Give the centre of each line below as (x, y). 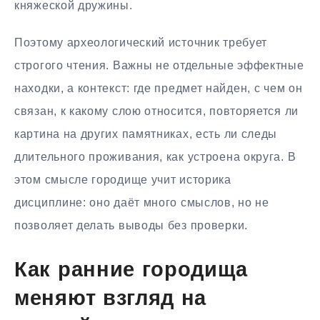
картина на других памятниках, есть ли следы (146, 134)
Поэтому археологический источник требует (141, 43)
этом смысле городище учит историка (123, 180)
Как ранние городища (131, 271)
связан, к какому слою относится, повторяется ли (156, 111)
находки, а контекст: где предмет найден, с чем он (159, 89)
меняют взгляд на (111, 299)
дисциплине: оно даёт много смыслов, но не (142, 203)
